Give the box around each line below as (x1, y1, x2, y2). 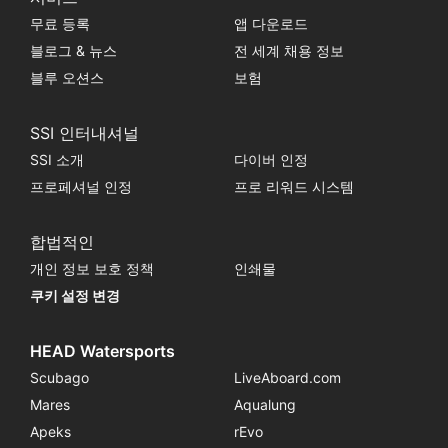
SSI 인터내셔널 (29, 122, 139, 143)
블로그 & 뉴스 (29, 41, 117, 59)
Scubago (29, 368, 89, 386)
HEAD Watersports (29, 340, 175, 361)
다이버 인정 (233, 150, 308, 168)
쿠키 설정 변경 (29, 286, 120, 304)
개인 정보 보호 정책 (29, 259, 154, 277)
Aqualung (233, 395, 296, 413)
